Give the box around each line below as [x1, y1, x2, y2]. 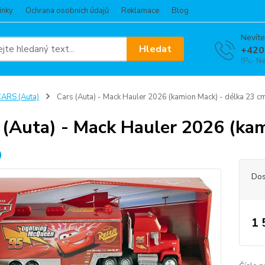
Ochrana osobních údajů [25, 5, 109, 16]
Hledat [139, 42, 172, 56]
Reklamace [121, 5, 159, 16]
